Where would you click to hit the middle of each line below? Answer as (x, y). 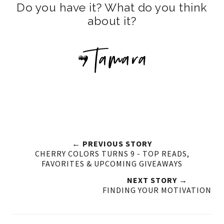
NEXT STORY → (157, 180)
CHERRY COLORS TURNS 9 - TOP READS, (112, 153)
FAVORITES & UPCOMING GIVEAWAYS (112, 163)
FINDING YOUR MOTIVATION (157, 190)
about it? (112, 21)
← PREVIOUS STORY (112, 143)
